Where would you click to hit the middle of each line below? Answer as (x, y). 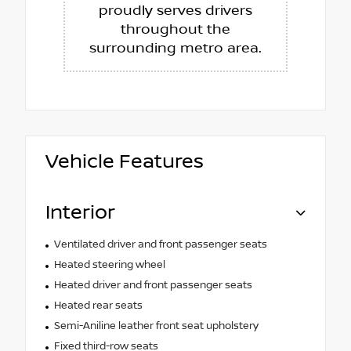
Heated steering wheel (109, 264)
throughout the (175, 29)
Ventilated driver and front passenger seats (160, 244)
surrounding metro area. (175, 48)
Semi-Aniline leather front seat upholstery (156, 326)
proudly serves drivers (175, 11)
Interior (80, 212)
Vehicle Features (125, 161)
